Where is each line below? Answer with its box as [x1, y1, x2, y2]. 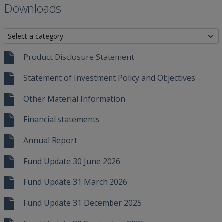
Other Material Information [23, 93, 125, 104]
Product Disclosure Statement [23, 51, 134, 62]
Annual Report [23, 134, 77, 146]
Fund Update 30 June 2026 [23, 155, 120, 166]
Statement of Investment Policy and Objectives [23, 72, 195, 83]
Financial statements [23, 113, 100, 125]
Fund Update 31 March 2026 [23, 176, 127, 188]
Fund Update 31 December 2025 [23, 197, 142, 209]
